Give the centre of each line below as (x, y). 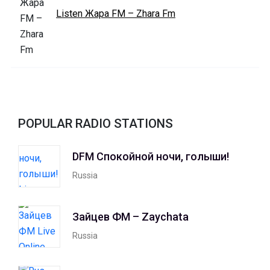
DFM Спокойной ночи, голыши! (151, 156)
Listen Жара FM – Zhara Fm (116, 14)
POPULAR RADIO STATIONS (96, 124)
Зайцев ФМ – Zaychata (130, 216)
